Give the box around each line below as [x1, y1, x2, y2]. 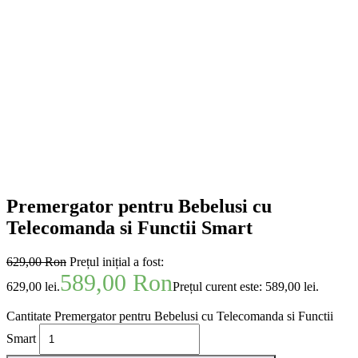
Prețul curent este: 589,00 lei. [173, 279, 319, 293]
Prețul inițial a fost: [70, 254, 164, 268]
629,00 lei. [6, 279, 60, 293]
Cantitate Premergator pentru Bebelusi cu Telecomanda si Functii [6, 308, 333, 323]
